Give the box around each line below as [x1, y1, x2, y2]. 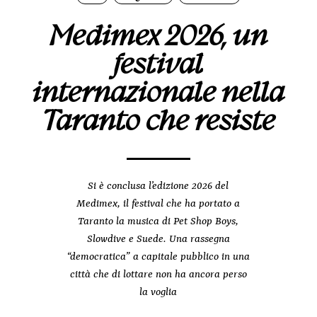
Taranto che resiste [41, 105, 275, 137]
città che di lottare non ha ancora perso [69, 269, 247, 282]
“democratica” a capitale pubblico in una [67, 251, 250, 264]
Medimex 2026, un [49, 20, 267, 52]
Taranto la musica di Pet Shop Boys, [78, 216, 239, 229]
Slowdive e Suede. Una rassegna [86, 234, 230, 246]
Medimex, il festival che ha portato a [76, 198, 241, 211]
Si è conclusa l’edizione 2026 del [88, 180, 229, 193]
